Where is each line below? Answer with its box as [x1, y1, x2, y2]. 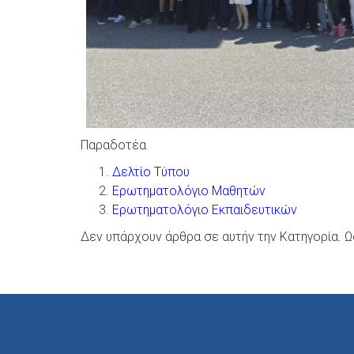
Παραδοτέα [81, 137, 149, 153]
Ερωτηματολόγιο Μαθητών [112, 183, 265, 198]
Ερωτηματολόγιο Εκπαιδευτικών [112, 201, 297, 217]
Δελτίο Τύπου [112, 164, 190, 179]
